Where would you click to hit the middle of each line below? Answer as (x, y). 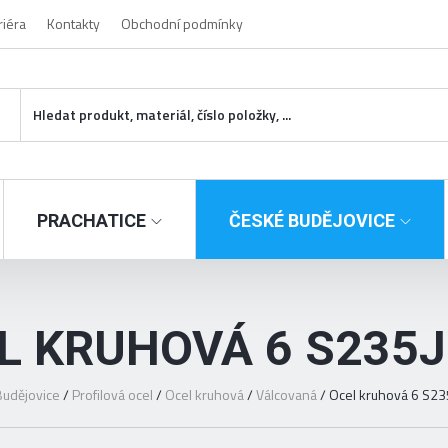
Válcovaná (287, 394)
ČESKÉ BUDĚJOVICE (312, 221)
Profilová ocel (113, 394)
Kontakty (73, 23)
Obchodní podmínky (182, 23)
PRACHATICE (91, 221)
